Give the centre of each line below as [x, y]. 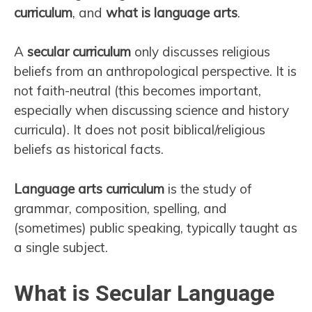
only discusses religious [201, 52]
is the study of [208, 188]
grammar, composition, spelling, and [120, 208]
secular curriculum [79, 52]
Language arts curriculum [89, 188]
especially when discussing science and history [151, 110]
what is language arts [172, 12]
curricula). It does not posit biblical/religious [140, 130]
